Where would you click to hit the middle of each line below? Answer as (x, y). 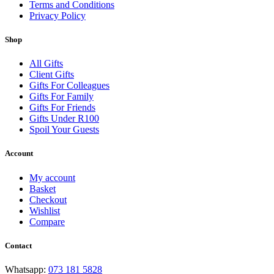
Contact (18, 245)
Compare (47, 221)
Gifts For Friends (62, 108)
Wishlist (45, 210)
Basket (43, 188)
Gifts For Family (61, 97)
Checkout (48, 199)
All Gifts (46, 64)
